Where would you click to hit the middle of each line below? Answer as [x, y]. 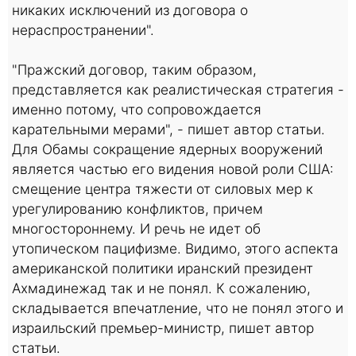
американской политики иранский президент [163, 268]
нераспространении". [83, 29]
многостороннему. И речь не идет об [136, 228]
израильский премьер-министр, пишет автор [163, 327]
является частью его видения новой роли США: [173, 168]
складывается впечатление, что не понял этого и [178, 308]
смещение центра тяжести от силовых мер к [163, 188]
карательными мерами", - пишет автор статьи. [168, 129]
